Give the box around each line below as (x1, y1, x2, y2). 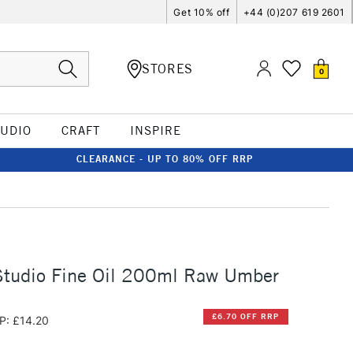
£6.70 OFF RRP (212, 311, 280, 322)
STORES (142, 60, 193, 76)
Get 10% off (173, 6, 230, 18)
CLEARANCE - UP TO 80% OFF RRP (76, 153, 253, 165)
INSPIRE (129, 123, 181, 138)
